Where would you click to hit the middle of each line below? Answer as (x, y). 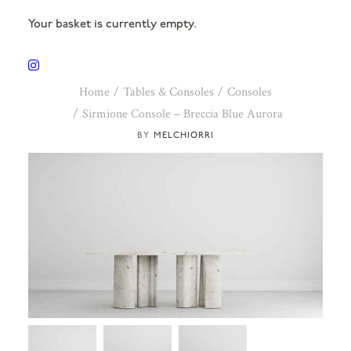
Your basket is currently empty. (112, 24)
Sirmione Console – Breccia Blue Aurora (182, 114)
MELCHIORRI (184, 135)
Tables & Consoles (168, 92)
